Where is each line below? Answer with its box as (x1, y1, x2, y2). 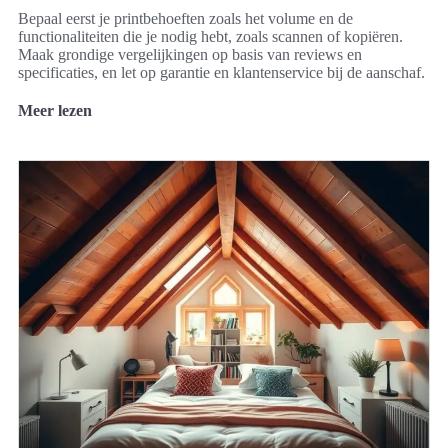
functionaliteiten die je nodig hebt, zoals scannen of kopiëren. (18, 27, 403, 45)
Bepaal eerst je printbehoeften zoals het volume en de (18, 9, 353, 27)
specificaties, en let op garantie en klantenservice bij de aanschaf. (18, 63, 425, 81)
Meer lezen (18, 101, 92, 119)
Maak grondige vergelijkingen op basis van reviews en (18, 45, 362, 63)
